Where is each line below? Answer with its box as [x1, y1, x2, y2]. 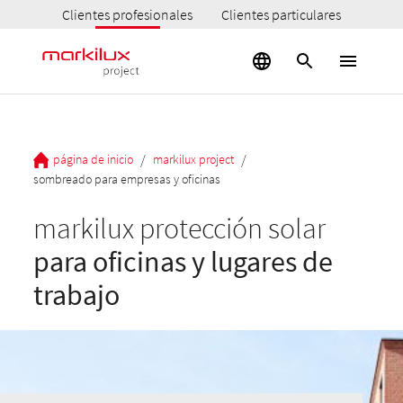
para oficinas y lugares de [33, 244, 334, 280]
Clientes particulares [221, 5, 342, 23]
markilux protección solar [33, 210, 327, 246]
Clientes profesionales [62, 5, 193, 23]
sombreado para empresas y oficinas [33, 171, 221, 187]
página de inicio [53, 150, 134, 167]
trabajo [33, 277, 121, 313]
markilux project [153, 150, 235, 167]
